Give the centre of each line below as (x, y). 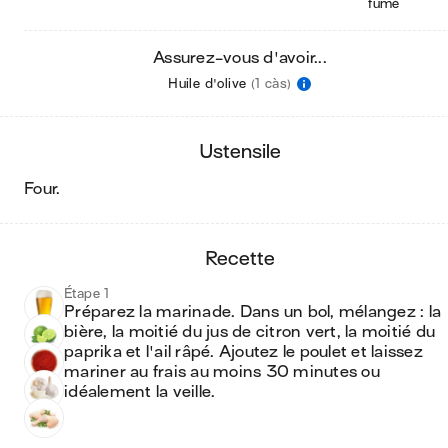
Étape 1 (87, 293)
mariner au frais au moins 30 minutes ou (222, 372)
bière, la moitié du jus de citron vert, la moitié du (249, 332)
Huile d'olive (207, 83)
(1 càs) (271, 83)
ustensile (247, 151)
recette (246, 258)
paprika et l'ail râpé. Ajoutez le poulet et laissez (243, 352)
